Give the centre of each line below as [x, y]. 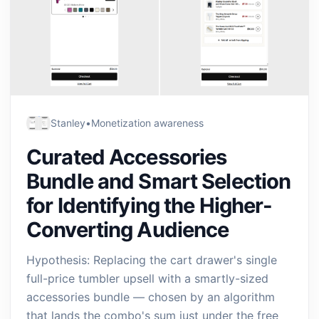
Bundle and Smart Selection [159, 181]
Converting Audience [128, 230]
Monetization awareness [147, 123]
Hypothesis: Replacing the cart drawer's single [152, 260]
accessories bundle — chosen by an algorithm [151, 297]
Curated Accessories [127, 157]
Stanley [68, 123]
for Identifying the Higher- [150, 205]
